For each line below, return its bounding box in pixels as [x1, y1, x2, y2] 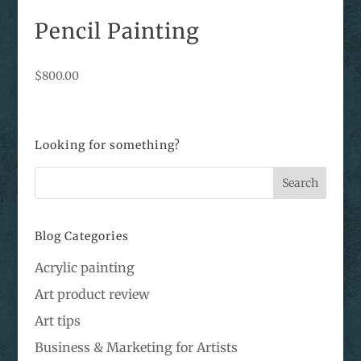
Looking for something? [34, 137, 180, 152]
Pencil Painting [34, 17, 200, 44]
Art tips [34, 312, 81, 329]
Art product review [34, 285, 150, 302]
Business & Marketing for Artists [34, 338, 238, 355]
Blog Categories [34, 228, 129, 243]
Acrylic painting [34, 259, 135, 276]
